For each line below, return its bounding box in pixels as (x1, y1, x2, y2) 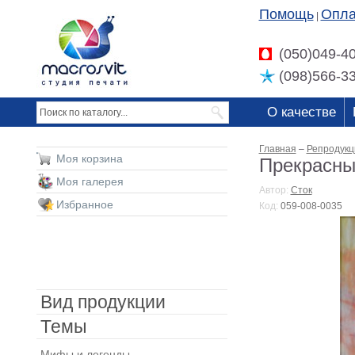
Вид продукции (40, 292, 166, 312)
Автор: (258, 185, 291, 196)
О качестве (266, 105, 336, 120)
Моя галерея (55, 175, 124, 188)
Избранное (55, 198, 113, 211)
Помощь (258, 6, 314, 22)
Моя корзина (55, 152, 123, 165)
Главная (258, 143, 296, 155)
